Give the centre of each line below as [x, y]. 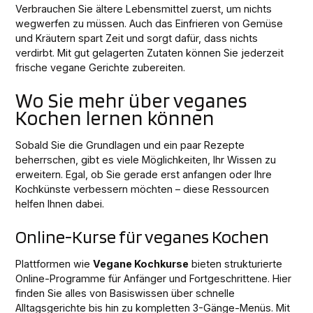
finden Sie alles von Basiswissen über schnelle [125, 293]
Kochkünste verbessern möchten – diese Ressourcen [143, 189]
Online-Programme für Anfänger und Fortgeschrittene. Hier [154, 279]
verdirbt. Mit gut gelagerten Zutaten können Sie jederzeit [150, 53]
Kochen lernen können [115, 118]
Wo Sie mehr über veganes [132, 101]
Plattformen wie [54, 264]
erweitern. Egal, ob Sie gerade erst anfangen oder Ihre [144, 175]
